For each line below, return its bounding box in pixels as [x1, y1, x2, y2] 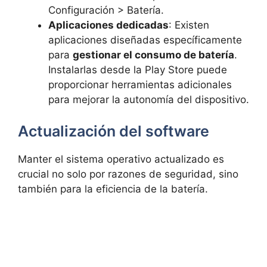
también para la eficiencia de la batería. [18, 183, 208, 195]
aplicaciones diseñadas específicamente [48, 33, 242, 46]
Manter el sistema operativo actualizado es [18, 153, 224, 166]
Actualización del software [18, 122, 209, 141]
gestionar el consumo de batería [73, 48, 234, 61]
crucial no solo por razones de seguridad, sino [18, 168, 238, 181]
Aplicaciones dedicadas [48, 18, 169, 31]
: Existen [169, 18, 209, 31]
